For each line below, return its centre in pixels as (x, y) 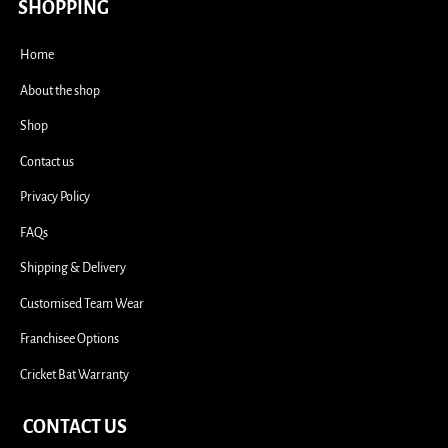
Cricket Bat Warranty (74, 374)
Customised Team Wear (82, 303)
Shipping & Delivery (73, 268)
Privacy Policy (55, 197)
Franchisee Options (69, 339)
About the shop (60, 90)
